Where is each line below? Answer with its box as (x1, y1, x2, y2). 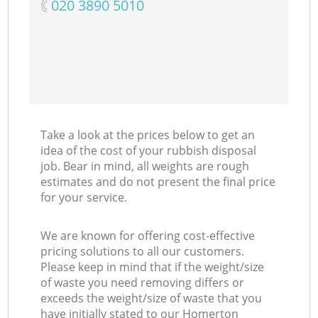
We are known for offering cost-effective (40, 228, 256, 244)
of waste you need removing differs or (40, 275, 245, 291)
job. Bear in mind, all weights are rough (40, 158, 250, 175)
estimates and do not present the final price (40, 174, 276, 190)
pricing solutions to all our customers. (40, 243, 245, 260)
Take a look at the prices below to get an (40, 127, 256, 143)
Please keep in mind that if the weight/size (40, 259, 265, 275)
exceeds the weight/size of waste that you (40, 290, 263, 307)
